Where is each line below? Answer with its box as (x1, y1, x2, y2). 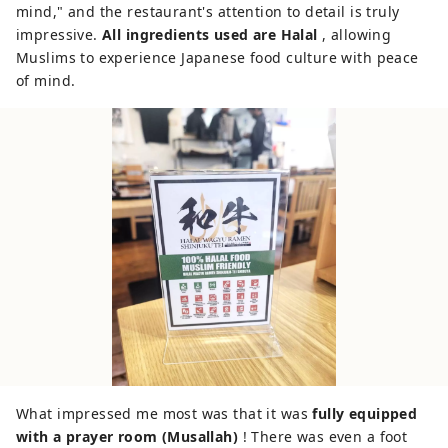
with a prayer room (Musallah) (16, 426, 239, 446)
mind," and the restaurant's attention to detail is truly (16, 2, 400, 22)
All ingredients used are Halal (102, 25, 318, 45)
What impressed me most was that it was (16, 403, 313, 423)
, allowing (317, 25, 392, 45)
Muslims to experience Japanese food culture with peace (16, 48, 419, 68)
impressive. (16, 25, 103, 45)
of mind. (16, 71, 76, 91)
